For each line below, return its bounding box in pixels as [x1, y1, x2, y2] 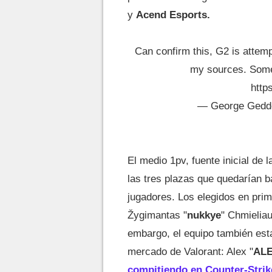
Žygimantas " [127, 209, 187, 221]
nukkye [187, 209, 221, 221]
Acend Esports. [136, 9, 210, 21]
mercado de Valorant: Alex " [127, 246, 253, 257]
